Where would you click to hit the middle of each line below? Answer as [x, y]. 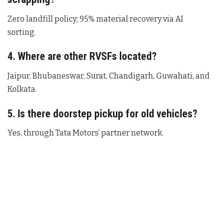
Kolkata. [22, 89]
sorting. [22, 32]
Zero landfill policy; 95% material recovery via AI [95, 19]
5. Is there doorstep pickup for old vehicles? [102, 113]
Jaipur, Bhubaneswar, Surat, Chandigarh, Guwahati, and [109, 76]
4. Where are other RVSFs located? [82, 56]
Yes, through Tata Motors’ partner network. [85, 133]
